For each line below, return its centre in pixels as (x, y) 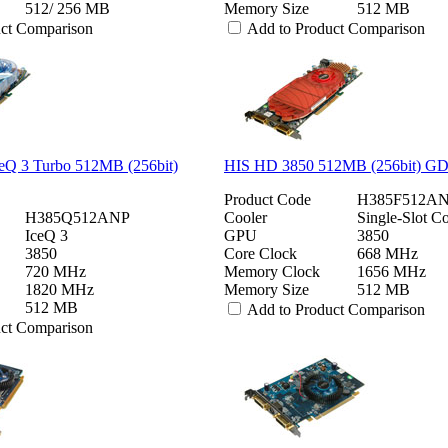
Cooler (245, 217)
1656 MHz (391, 271)
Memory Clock (272, 271)
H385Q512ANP (77, 217)
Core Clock (260, 253)
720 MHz (55, 271)
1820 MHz (59, 289)
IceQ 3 (46, 235)
